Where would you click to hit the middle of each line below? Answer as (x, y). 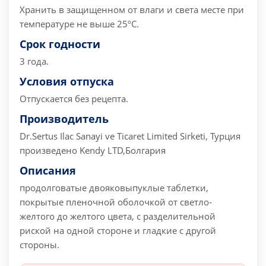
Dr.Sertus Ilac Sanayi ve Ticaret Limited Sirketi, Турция (130, 136)
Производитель (64, 119)
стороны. (39, 245)
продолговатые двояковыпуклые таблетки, (114, 188)
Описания (48, 171)
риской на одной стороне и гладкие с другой (118, 231)
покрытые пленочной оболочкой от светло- (116, 202)
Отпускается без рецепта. (74, 99)
